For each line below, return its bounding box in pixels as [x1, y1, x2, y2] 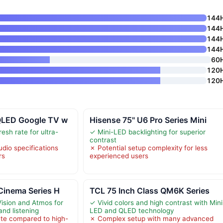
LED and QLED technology [89, 206, 174, 215]
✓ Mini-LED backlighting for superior [89, 127, 206, 136]
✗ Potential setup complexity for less [89, 143, 208, 152]
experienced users [89, 151, 148, 160]
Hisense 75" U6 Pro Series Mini [89, 114, 207, 125]
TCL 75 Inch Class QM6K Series [89, 185, 210, 196]
